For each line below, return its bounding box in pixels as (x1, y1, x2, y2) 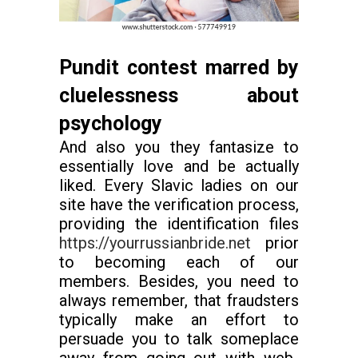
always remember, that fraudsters (59, 291, 299, 311)
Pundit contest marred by (59, 56, 299, 80)
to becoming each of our (59, 253, 299, 272)
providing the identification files (59, 214, 299, 234)
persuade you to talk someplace (59, 329, 299, 349)
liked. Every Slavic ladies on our (59, 176, 299, 196)
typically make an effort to (59, 310, 299, 330)
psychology (59, 112, 162, 136)
